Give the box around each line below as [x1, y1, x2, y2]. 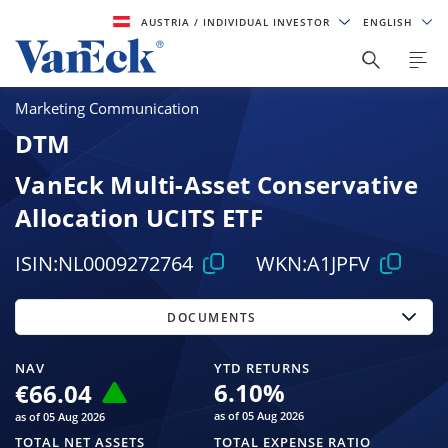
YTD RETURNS [213, 358, 310, 377]
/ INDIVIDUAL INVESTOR [194, 15, 335, 29]
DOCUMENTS [167, 308, 257, 326]
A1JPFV [306, 250, 370, 278]
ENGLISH [362, 15, 417, 29]
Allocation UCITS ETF [15, 200, 264, 234]
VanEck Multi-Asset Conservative [15, 167, 418, 201]
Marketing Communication [15, 98, 199, 119]
